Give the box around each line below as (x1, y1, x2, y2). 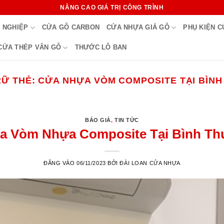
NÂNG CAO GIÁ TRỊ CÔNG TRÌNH (60, 3, 164, 11)
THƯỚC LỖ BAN (74, 43, 127, 51)
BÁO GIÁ (85, 117, 111, 123)
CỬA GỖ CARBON (41, 23, 100, 31)
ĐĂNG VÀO (43, 159, 77, 166)
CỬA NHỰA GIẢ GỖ (106, 23, 169, 31)
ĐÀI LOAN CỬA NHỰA (119, 159, 180, 166)
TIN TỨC (114, 117, 139, 123)
